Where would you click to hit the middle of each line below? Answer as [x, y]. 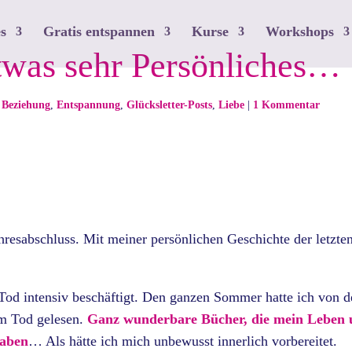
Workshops [300, 31]
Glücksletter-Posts [170, 105]
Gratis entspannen [99, 31]
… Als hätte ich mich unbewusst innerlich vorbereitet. [183, 341]
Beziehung [26, 105]
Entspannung [89, 105]
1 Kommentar [287, 105]
